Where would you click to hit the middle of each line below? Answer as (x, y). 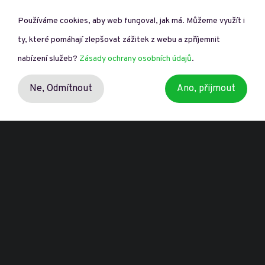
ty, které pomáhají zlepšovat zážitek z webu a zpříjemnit (119, 40)
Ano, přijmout (206, 89)
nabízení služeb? (49, 59)
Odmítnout (70, 89)
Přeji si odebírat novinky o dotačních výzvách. (146, 34)
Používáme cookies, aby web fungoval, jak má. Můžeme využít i (131, 21)
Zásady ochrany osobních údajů (135, 59)
